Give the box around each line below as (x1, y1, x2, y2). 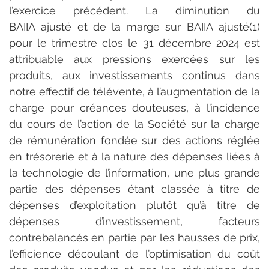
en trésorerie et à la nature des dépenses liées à (9, 150, 260, 163)
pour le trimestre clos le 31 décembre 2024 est (9, 36, 260, 49)
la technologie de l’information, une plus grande (9, 166, 260, 179)
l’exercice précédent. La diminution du (9, 4, 260, 17)
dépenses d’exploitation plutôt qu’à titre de (9, 198, 260, 211)
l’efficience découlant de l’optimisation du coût (9, 247, 260, 260)
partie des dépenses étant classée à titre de (9, 182, 260, 195)
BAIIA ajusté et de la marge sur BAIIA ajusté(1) (9, 20, 260, 33)
